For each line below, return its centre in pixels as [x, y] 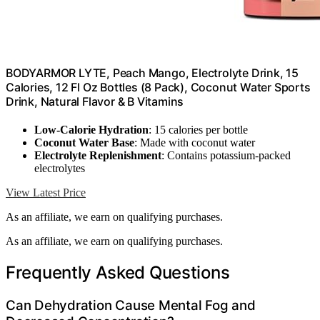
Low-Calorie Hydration [91, 130]
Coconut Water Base [84, 143]
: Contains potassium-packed [226, 156]
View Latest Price [46, 193]
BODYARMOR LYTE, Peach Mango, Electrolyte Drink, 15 [152, 73]
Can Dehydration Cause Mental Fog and [131, 306]
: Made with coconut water [195, 143]
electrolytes [60, 169]
